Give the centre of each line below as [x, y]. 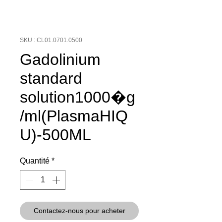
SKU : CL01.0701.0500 [51, 40]
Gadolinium [60, 59]
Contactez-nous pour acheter [79, 210]
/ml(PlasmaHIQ [74, 116]
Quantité [35, 161]
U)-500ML [55, 135]
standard [51, 78]
